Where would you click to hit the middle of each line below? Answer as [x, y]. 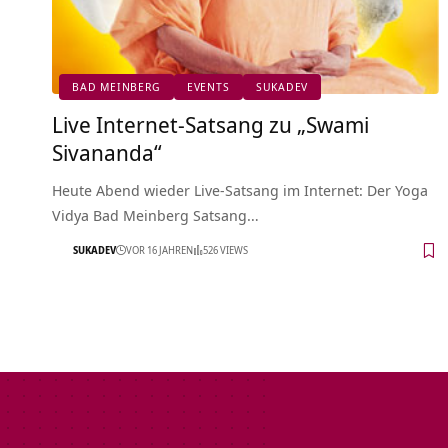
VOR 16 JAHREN [159, 250]
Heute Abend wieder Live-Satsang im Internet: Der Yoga [240, 189]
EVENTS [208, 87]
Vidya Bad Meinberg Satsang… [155, 214]
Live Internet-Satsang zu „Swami [210, 123]
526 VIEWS [225, 250]
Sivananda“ [107, 151]
